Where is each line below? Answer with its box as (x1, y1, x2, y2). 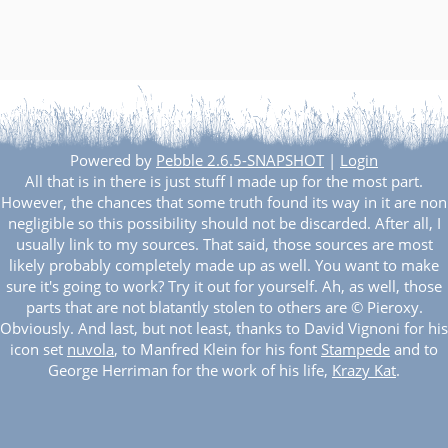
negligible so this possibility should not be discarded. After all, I (7, 213, 441, 234)
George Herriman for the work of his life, (48, 360, 332, 381)
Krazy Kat (332, 360, 396, 381)
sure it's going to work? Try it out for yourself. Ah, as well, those (6, 276, 442, 297)
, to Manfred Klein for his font (114, 339, 321, 360)
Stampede (321, 339, 390, 360)
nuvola (67, 339, 114, 360)
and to (390, 339, 438, 360)
